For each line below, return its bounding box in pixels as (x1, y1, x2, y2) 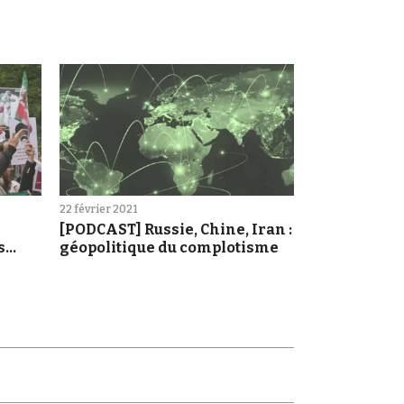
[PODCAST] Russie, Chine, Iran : (60, 221, 292, 239)
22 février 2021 (60, 203, 138, 216)
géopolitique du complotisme (60, 239, 279, 257)
